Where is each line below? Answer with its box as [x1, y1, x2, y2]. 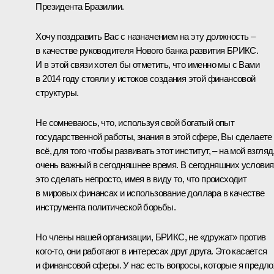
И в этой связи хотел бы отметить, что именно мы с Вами [35, 59, 259, 70]
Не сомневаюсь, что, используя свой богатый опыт [35, 117, 235, 128]
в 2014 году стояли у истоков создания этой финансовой [35, 73, 256, 84]
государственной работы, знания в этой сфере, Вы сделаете [35, 131, 272, 142]
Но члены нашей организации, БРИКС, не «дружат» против [35, 231, 266, 242]
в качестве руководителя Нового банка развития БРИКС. [35, 45, 259, 56]
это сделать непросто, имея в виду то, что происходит [35, 173, 247, 184]
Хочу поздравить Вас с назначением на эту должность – [35, 31, 256, 42]
